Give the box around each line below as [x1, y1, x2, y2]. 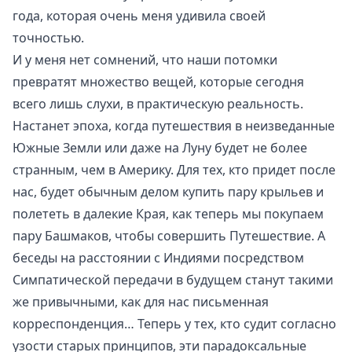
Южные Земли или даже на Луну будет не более [13, 138, 307, 156]
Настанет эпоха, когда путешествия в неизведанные [13, 116, 335, 134]
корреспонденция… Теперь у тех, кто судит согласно [13, 314, 336, 332]
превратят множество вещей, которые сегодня [13, 72, 304, 90]
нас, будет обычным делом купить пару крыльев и [13, 182, 324, 200]
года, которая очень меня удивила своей [13, 6, 266, 24]
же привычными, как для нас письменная [13, 292, 269, 310]
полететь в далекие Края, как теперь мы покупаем [13, 204, 324, 222]
